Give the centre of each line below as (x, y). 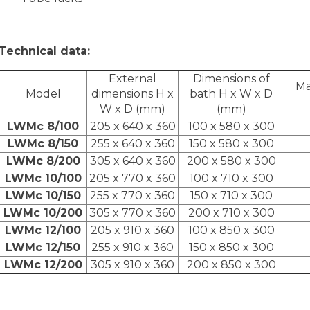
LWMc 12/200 (43, 264)
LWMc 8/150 (43, 143)
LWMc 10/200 (43, 212)
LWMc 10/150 (43, 195)
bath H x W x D (231, 93)
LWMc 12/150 (43, 247)
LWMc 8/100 (43, 126)
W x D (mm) (133, 109)
